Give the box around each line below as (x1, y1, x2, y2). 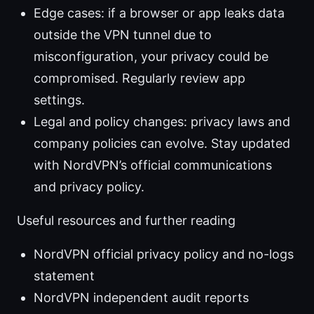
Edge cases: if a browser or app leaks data (34, 6, 285, 21)
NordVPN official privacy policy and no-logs (34, 247, 294, 262)
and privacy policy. (34, 179, 144, 195)
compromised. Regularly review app (34, 71, 245, 86)
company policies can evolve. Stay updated (34, 136, 290, 151)
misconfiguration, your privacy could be (34, 49, 268, 64)
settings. (34, 93, 85, 108)
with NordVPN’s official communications (34, 158, 272, 173)
